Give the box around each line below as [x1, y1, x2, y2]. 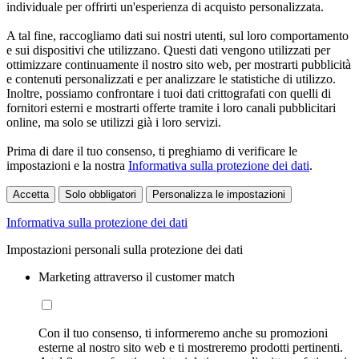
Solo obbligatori [65, 188, 136, 200]
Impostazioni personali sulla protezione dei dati [6, 242, 243, 256]
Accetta [13, 188, 49, 200]
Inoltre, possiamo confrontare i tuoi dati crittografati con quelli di [6, 86, 331, 100]
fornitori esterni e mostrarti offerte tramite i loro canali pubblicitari [6, 100, 336, 115]
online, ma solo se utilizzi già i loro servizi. [6, 115, 221, 129]
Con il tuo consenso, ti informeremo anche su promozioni [38, 325, 328, 340]
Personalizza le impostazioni [152, 188, 285, 200]
